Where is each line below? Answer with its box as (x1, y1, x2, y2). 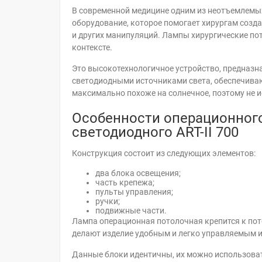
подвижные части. (95, 206, 167, 215)
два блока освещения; (95, 168, 181, 178)
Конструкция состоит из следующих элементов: (72, 149, 256, 158)
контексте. (72, 43, 112, 52)
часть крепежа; (95, 178, 154, 187)
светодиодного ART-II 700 (72, 124, 239, 140)
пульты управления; (95, 187, 173, 196)
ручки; (95, 196, 120, 206)
